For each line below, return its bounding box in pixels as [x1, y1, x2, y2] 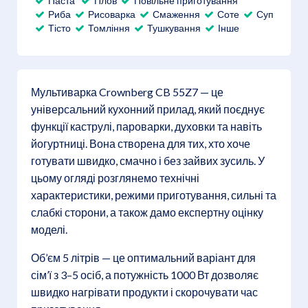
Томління [88, 21, 130, 34]
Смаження [153, 8, 200, 20]
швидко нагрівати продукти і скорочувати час [31, 285, 258, 298]
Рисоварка [88, 8, 135, 20]
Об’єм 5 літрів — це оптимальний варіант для [31, 250, 256, 264]
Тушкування [147, 21, 201, 34]
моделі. [31, 222, 67, 236]
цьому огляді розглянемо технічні [31, 170, 199, 184]
